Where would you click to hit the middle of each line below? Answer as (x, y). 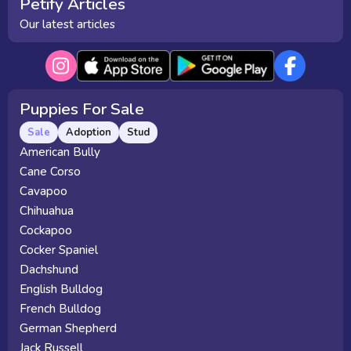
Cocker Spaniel (59, 250)
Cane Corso (50, 172)
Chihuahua (47, 211)
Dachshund (49, 270)
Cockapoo (46, 230)
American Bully (60, 152)
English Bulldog (61, 289)
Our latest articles (67, 24)
